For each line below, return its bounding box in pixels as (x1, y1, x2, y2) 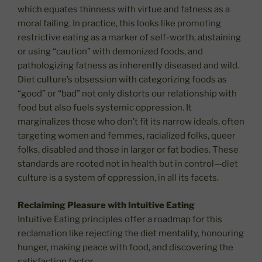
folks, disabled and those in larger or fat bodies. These (18, 144, 239, 156)
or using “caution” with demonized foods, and (18, 46, 203, 57)
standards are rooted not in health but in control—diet (18, 158, 238, 170)
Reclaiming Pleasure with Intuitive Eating (18, 199, 195, 211)
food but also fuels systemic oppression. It (18, 102, 192, 113)
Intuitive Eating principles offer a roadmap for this (18, 213, 222, 225)
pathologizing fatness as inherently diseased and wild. (18, 60, 239, 71)
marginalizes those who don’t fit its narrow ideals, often (18, 116, 244, 127)
